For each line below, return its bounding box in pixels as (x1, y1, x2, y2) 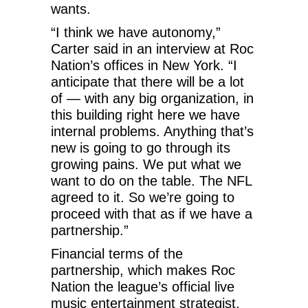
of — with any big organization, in (51, 90, 254, 106)
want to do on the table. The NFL (51, 173, 252, 188)
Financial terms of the (51, 245, 183, 261)
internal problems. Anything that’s (51, 123, 254, 139)
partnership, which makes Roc (51, 262, 235, 278)
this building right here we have (51, 107, 240, 122)
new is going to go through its (51, 140, 230, 155)
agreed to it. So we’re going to (51, 189, 234, 205)
